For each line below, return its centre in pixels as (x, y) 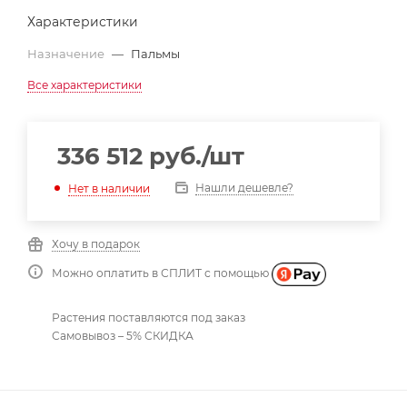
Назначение (67, 54)
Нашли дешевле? (244, 188)
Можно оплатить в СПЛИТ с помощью (162, 273)
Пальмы (155, 54)
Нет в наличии (109, 188)
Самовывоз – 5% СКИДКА (123, 335)
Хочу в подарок (96, 244)
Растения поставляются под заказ (149, 317)
